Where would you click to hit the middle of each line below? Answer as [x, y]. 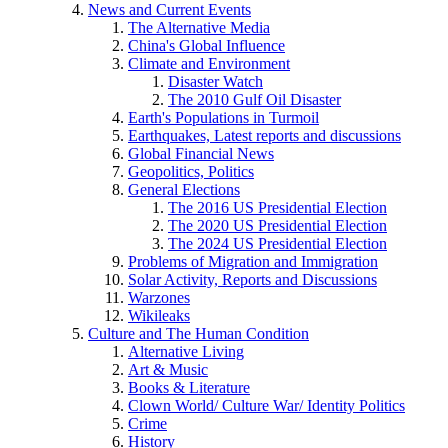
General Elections [184, 189]
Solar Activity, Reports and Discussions [252, 279]
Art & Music [168, 369]
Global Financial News [201, 153]
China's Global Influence [206, 45]
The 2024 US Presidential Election [277, 243]
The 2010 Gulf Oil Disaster [254, 99]
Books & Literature [189, 387]
